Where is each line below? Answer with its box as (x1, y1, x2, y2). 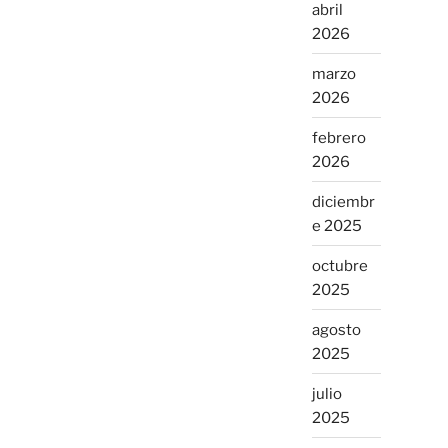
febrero (311, 128, 366, 147)
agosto (311, 320, 361, 339)
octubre (311, 256, 368, 275)
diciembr (311, 192, 375, 211)
